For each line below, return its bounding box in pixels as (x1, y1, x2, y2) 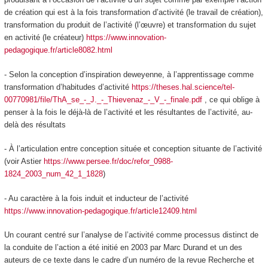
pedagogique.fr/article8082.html (4, 45, 112, 55)
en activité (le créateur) (4, 33, 86, 42)
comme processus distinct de (153, 230, 258, 240)
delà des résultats (4, 120, 66, 129)
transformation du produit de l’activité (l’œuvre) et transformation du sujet (4, 20, 256, 30)
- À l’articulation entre (4, 144, 80, 154)
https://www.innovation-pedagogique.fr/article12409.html (4, 206, 197, 215)
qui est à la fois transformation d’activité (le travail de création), (42, 8, 263, 17)
